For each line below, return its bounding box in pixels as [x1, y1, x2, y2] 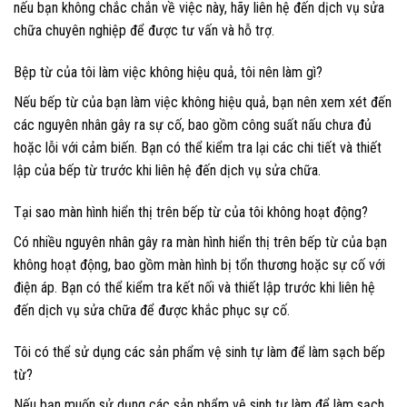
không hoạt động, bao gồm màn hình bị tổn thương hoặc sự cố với [14, 255, 385, 273]
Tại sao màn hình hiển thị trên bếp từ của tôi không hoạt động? [14, 203, 368, 221]
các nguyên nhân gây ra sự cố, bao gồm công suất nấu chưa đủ [14, 116, 372, 134]
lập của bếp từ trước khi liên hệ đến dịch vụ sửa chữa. [14, 162, 321, 180]
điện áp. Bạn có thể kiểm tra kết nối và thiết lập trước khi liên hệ [14, 278, 375, 296]
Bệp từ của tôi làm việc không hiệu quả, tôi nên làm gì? [14, 64, 323, 82]
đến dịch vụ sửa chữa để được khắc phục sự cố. [14, 301, 290, 319]
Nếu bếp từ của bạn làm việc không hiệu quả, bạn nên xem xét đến [14, 94, 392, 112]
